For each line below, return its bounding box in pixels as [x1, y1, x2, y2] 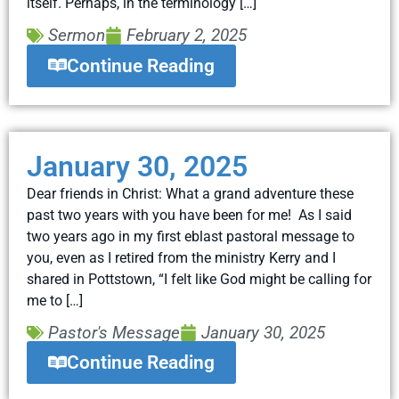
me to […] [27, 291, 83, 309]
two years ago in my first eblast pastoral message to [27, 227, 354, 245]
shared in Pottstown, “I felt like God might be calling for [27, 270, 371, 288]
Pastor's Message [48, 322, 181, 344]
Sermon [48, 25, 106, 46]
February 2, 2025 [126, 25, 248, 46]
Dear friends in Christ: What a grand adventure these [27, 184, 354, 202]
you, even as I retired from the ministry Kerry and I [27, 248, 336, 266]
